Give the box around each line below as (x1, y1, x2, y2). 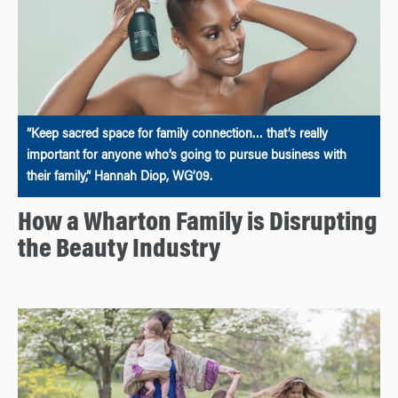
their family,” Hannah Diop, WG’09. (27, 171, 212, 185)
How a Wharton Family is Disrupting (18, 211, 378, 238)
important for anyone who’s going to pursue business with (27, 150, 346, 163)
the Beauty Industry (18, 237, 220, 265)
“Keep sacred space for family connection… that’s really (27, 129, 328, 142)
